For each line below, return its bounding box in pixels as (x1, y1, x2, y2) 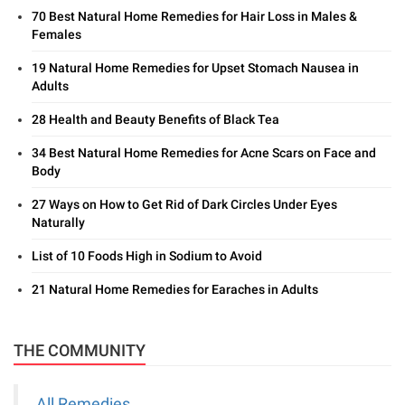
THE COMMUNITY (14, 341, 146, 361)
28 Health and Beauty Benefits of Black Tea (32, 112, 279, 127)
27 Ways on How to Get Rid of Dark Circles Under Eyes (32, 197, 337, 212)
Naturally (32, 215, 85, 231)
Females (32, 27, 81, 42)
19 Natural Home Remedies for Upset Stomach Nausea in (32, 61, 359, 76)
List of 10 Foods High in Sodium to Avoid (32, 249, 262, 264)
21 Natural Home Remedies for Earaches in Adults (32, 282, 318, 297)
